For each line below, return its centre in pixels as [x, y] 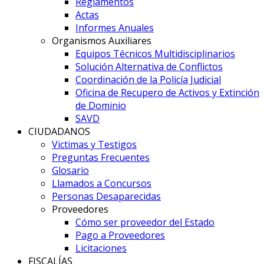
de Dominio [101, 105]
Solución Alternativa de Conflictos [149, 67]
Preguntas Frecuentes [101, 157]
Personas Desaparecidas [106, 196]
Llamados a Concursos [102, 183]
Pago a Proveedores [120, 235]
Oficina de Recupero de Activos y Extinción [167, 93]
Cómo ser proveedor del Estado [145, 222]
